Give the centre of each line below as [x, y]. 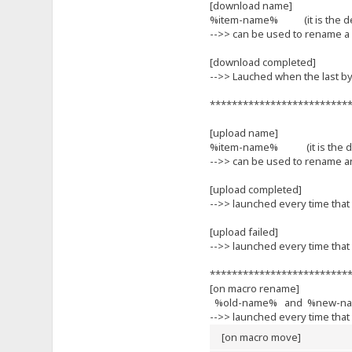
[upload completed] [255, 189]
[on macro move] [264, 337]
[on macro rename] [254, 288]
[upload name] [244, 132]
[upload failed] [244, 231]
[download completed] [262, 62]
